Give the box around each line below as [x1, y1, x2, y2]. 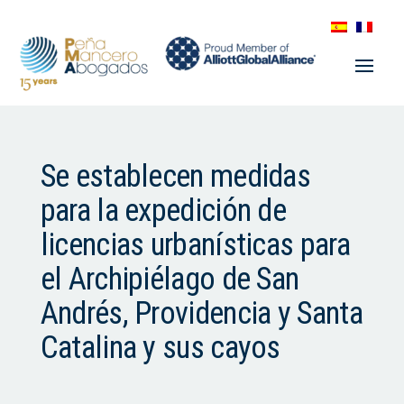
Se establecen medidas [40, 158, 311, 196]
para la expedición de [40, 192, 287, 230]
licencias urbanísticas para [40, 226, 350, 264]
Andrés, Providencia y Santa [40, 295, 363, 333]
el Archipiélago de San [40, 261, 299, 298]
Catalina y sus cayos [40, 329, 280, 367]
